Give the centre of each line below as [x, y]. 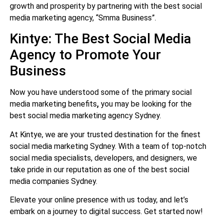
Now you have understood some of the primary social [101, 92]
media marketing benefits [53, 104]
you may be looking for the [146, 104]
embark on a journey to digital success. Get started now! [106, 212]
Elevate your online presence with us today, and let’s [99, 200]
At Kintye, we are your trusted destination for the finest [105, 134]
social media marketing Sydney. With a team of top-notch [108, 146]
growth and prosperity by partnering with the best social [106, 6]
